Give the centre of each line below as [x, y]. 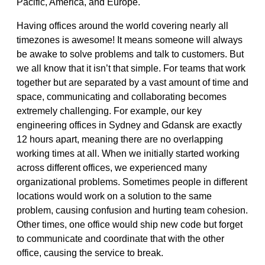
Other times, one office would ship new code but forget [130, 224]
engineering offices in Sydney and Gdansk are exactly [129, 125]
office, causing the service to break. [90, 253]
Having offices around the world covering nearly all [122, 25]
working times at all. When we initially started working [128, 153]
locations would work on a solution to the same [114, 196]
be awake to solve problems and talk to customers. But [130, 54]
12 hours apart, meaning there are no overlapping [120, 139]
